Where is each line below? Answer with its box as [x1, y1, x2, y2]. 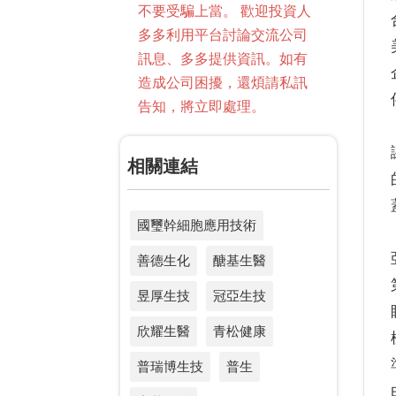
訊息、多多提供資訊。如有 [137, 51, 308, 67]
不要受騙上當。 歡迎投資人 [137, 4, 311, 19]
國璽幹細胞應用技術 [136, 217, 256, 233]
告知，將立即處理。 [137, 99, 265, 115]
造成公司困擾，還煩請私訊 [137, 75, 308, 91]
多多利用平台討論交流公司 [137, 27, 308, 43]
